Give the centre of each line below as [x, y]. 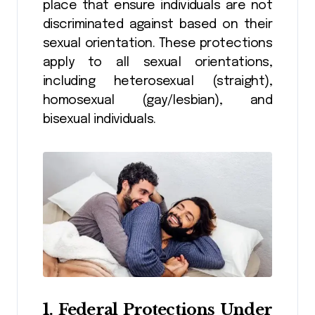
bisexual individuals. [99, 120]
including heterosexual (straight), [157, 82]
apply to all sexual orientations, [157, 63]
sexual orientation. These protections [157, 44]
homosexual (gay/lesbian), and [157, 101]
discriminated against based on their [157, 25]
